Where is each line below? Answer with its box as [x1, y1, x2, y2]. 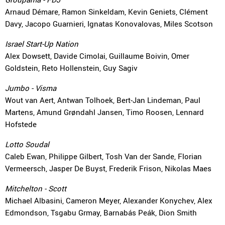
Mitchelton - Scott [5, 183, 66, 193]
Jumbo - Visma [5, 83, 56, 93]
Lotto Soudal [5, 139, 49, 149]
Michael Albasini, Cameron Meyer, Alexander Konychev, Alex [5, 195, 212, 205]
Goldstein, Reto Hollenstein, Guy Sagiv [5, 63, 138, 73]
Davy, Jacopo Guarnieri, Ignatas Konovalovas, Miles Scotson [5, 19, 213, 29]
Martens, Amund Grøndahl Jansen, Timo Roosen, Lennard [5, 107, 204, 117]
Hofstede [5, 119, 37, 129]
